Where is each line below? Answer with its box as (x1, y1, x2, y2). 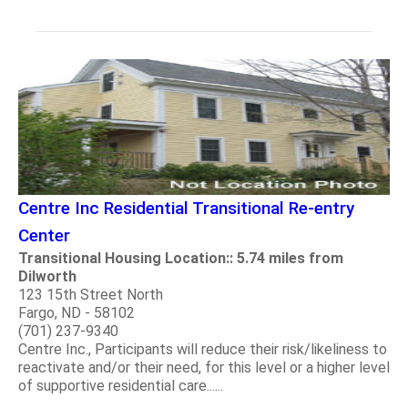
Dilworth (18, 268, 76, 286)
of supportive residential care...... (18, 377, 223, 395)
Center (18, 225, 70, 247)
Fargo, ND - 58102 (18, 304, 135, 322)
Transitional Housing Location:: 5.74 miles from (18, 250, 343, 268)
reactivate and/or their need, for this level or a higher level (18, 359, 390, 377)
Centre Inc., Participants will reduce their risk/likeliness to (18, 341, 387, 359)
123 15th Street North (18, 286, 163, 304)
